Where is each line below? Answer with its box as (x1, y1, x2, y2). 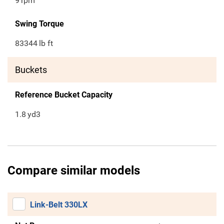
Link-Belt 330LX (30, 200, 87, 210)
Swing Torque (15, 19, 64, 29)
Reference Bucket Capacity (15, 90, 112, 100)
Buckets (15, 64, 47, 75)
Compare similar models (7, 163, 140, 178)
